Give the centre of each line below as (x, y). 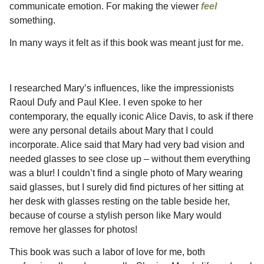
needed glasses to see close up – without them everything (130, 159)
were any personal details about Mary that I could (111, 130)
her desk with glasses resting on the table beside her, (120, 201)
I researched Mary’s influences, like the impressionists (122, 88)
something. (34, 20)
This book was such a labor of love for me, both (107, 252)
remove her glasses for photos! (75, 229)
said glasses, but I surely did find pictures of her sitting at (126, 187)
